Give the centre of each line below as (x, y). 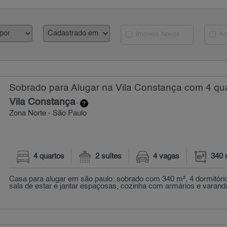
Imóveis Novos (157, 34)
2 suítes (109, 157)
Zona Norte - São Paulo (48, 113)
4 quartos (49, 157)
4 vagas (166, 157)
